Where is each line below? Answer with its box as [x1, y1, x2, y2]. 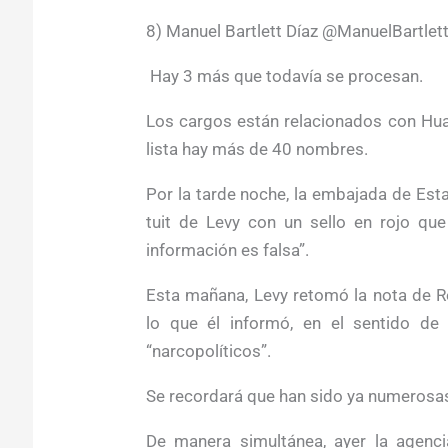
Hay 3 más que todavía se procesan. [145, 65, 423, 86]
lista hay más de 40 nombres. [145, 138, 368, 159]
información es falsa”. [145, 239, 309, 260]
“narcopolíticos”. [145, 340, 271, 361]
